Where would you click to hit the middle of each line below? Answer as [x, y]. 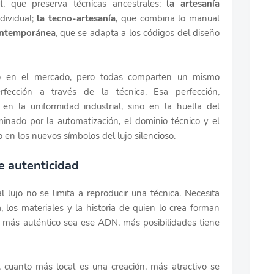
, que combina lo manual [168, 18]
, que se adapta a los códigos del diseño [138, 33]
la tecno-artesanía [76, 18]
